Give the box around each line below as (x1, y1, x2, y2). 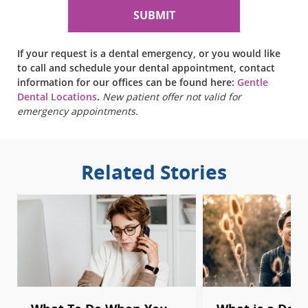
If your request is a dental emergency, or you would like (17, 47, 280, 60)
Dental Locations (17, 90, 97, 104)
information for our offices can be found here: (17, 76, 237, 89)
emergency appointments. (17, 104, 138, 118)
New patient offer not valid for (102, 90, 241, 104)
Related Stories (81, 159, 227, 186)
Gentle (237, 76, 268, 89)
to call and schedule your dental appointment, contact (17, 61, 275, 75)
